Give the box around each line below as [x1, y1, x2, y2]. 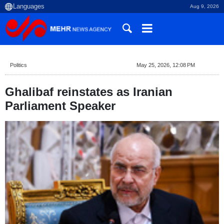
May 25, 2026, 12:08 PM [136, 62, 195, 68]
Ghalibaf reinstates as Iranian [5, 85, 172, 98]
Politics [10, 62, 27, 68]
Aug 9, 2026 [190, 3, 219, 9]
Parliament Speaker [5, 99, 115, 112]
